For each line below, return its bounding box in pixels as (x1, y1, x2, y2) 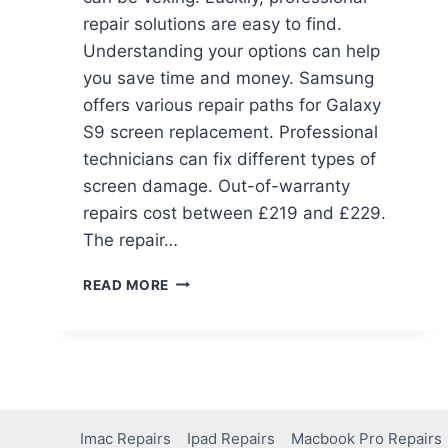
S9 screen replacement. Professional (83, 121, 378, 142)
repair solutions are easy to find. (83, 13, 342, 34)
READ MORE (83, 276, 170, 293)
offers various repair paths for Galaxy (83, 94, 381, 115)
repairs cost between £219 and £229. (83, 202, 386, 223)
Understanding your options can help (83, 40, 380, 61)
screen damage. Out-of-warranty (83, 175, 350, 196)
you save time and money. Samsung (83, 67, 374, 88)
